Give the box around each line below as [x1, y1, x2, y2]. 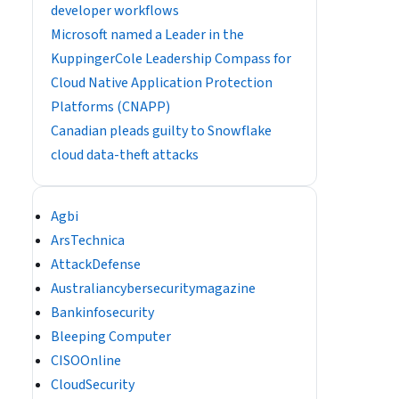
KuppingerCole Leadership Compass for [51, 49, 291, 69]
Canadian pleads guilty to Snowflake [51, 121, 272, 141]
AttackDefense [51, 255, 141, 274]
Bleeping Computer [51, 327, 171, 346]
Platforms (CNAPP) [51, 97, 170, 117]
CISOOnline [51, 351, 121, 370]
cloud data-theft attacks [51, 145, 199, 165]
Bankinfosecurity [51, 303, 154, 322]
